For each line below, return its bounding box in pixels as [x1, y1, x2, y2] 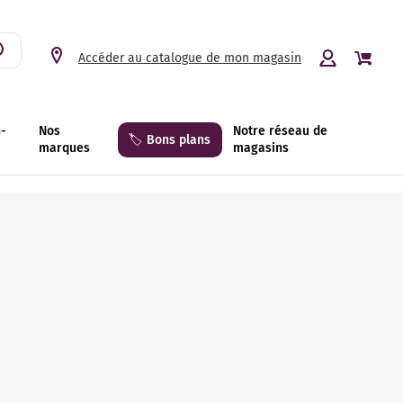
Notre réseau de [233, 123, 328, 139]
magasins [233, 140, 290, 156]
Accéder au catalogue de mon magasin [78, 50, 301, 66]
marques [38, 140, 90, 156]
